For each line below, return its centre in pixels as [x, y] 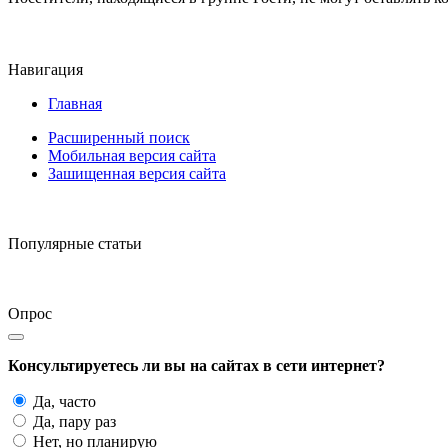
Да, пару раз [72, 422]
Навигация [45, 70]
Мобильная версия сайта [132, 156]
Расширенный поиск [119, 138]
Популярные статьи [75, 244]
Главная [75, 104]
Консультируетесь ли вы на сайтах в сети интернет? [196, 366]
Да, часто [62, 402]
